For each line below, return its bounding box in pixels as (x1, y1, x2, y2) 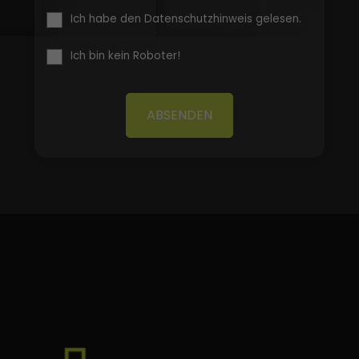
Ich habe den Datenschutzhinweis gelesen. (70, 10, 301, 26)
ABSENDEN (146, 105, 212, 124)
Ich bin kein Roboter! (70, 47, 180, 63)
